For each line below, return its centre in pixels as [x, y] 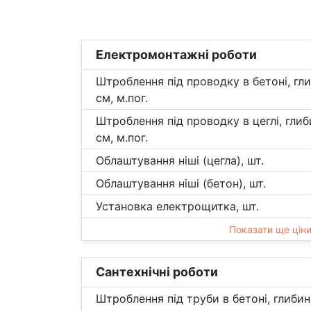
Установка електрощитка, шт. [177, 206]
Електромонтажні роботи [176, 54]
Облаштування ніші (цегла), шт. [180, 160]
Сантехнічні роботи [157, 271]
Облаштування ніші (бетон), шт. [181, 183]
